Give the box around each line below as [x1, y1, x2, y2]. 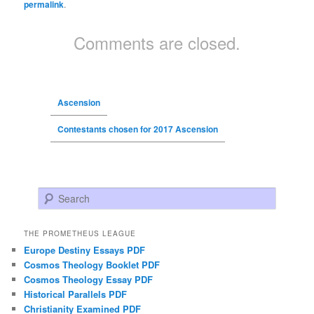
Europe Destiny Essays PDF [24, 243, 146, 257]
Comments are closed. [74, 30, 240, 55]
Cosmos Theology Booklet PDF [24, 257, 161, 271]
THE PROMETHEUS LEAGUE [24, 228, 137, 238]
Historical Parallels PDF [24, 287, 128, 301]
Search [38, 187, 67, 201]
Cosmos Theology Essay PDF [24, 272, 153, 286]
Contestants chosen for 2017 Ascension [57, 123, 218, 136]
